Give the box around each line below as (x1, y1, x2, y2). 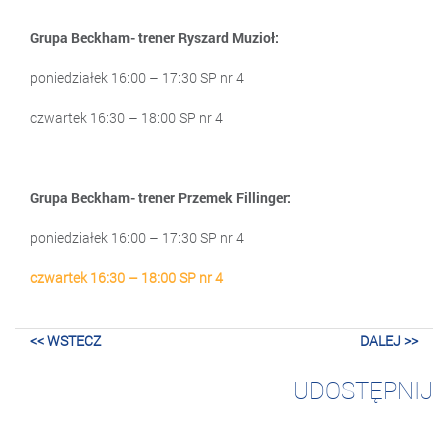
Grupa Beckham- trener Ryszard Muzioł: (30, 27, 279, 47)
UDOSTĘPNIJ (293, 373, 433, 406)
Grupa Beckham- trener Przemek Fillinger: (30, 187, 291, 207)
